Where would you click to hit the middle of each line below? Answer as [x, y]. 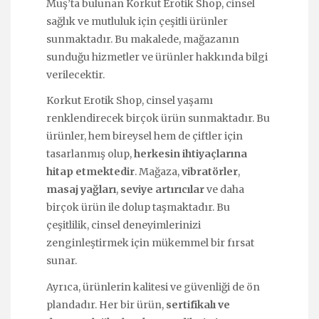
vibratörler [210, 172]
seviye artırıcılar [162, 190]
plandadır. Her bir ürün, [106, 304]
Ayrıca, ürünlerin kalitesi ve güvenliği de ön [153, 287]
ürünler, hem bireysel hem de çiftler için [145, 136]
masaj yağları [81, 190]
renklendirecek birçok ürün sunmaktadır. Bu [158, 119]
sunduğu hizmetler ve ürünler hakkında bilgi [157, 57]
